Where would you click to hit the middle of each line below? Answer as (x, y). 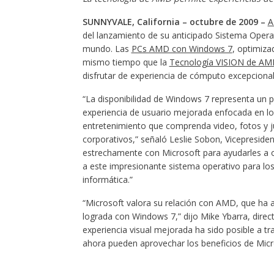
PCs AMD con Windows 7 (182, 49)
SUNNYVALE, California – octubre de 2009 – (174, 22)
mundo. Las (107, 49)
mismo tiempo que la (126, 62)
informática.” (107, 180)
